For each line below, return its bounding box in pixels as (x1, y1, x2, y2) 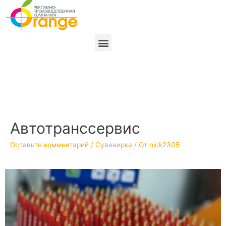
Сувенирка (95, 141, 132, 149)
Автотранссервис (10, 119, 140, 138)
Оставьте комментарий (10, 141, 89, 149)
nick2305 (149, 141, 180, 149)
